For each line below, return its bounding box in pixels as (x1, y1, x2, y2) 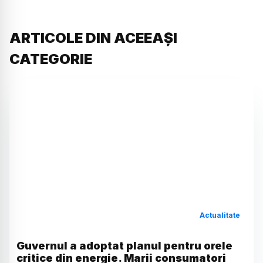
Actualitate (199, 210, 240, 220)
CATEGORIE (9, 50, 92, 68)
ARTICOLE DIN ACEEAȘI (9, 29, 177, 47)
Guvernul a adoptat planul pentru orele (16, 239, 232, 252)
